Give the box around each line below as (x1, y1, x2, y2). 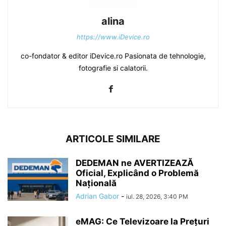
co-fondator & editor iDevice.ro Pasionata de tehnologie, (20, 51, 206, 60)
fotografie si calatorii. (78, 63, 148, 72)
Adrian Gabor (76, 191, 119, 200)
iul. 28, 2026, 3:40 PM (126, 192, 188, 200)
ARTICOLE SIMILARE (66, 133, 160, 145)
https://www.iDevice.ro (76, 32, 150, 41)
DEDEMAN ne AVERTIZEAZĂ (76, 157, 194, 168)
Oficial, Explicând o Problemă (76, 167, 199, 178)
